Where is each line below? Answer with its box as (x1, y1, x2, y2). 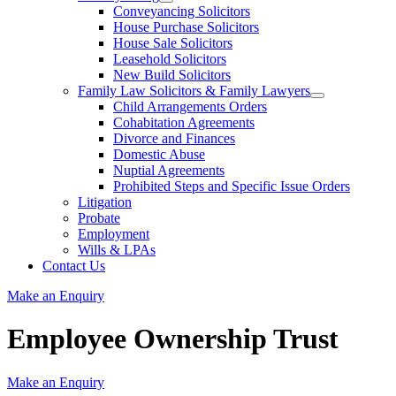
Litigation (78, 194, 132, 210)
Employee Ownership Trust (7, 323, 339, 355)
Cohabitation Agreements (113, 115, 255, 131)
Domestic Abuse (113, 147, 205, 163)
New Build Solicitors (113, 67, 231, 83)
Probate (78, 210, 120, 226)
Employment (78, 226, 149, 242)
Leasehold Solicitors (113, 51, 226, 67)
